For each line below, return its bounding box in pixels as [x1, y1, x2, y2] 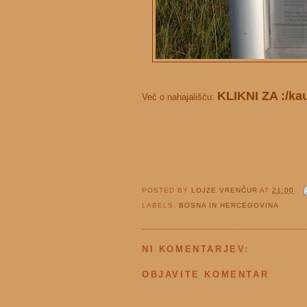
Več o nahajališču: [142, 92, 217, 103]
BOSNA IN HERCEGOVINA [179, 201, 280, 210]
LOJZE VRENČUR [191, 186, 260, 195]
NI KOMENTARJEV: [142, 243, 249, 254]
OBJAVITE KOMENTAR [142, 269, 269, 280]
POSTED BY [142, 186, 192, 195]
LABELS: [142, 201, 180, 210]
